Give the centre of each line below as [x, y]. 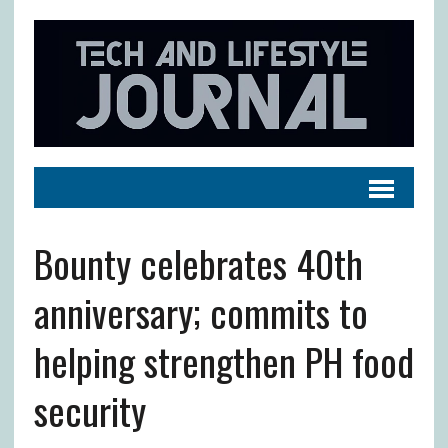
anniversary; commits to [200, 311]
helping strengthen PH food [223, 360]
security [89, 409]
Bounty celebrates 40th [198, 262]
